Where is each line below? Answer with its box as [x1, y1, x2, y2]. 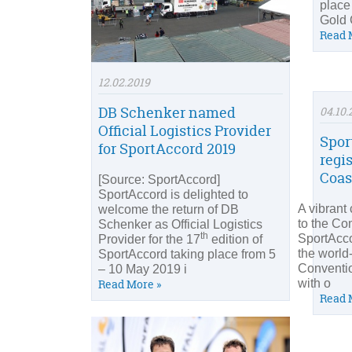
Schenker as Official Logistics [98, 218, 262, 232]
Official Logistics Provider [98, 121, 271, 141]
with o [297, 277, 331, 290]
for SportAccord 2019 [98, 139, 236, 159]
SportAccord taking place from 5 [98, 247, 276, 262]
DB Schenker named [98, 103, 236, 123]
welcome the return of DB [98, 203, 239, 217]
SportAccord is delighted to [98, 188, 248, 202]
